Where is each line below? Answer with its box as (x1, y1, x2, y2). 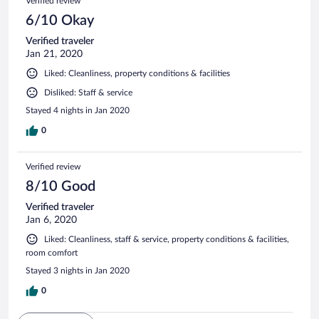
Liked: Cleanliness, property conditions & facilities (44, 68, 230, 78)
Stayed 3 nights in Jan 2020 (26, 266, 130, 275)
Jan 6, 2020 (26, 214, 77, 225)
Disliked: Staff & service (44, 88, 132, 97)
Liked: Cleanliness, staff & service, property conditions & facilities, (44, 234, 289, 244)
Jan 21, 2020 (26, 48, 83, 59)
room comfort (26, 248, 78, 257)
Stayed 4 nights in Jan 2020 (26, 105, 130, 115)
